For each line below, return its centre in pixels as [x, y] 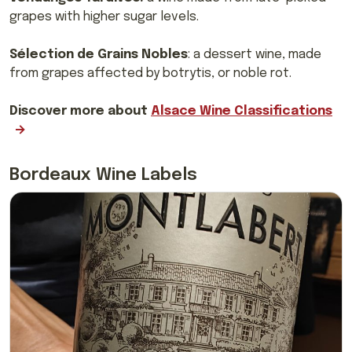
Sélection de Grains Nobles [99, 54]
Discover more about [80, 111]
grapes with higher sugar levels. [104, 16]
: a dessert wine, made [255, 54]
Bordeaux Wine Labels [103, 175]
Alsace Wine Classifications [242, 111]
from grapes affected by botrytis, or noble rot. [150, 73]
